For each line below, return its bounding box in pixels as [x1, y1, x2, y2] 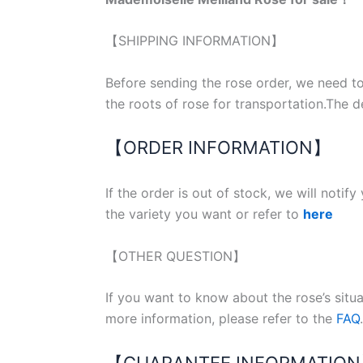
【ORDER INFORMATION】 [105, 137, 331, 159]
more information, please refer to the [105, 310, 336, 327]
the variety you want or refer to [105, 206, 303, 223]
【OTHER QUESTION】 [105, 247, 246, 264]
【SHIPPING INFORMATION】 [105, 32, 284, 49]
